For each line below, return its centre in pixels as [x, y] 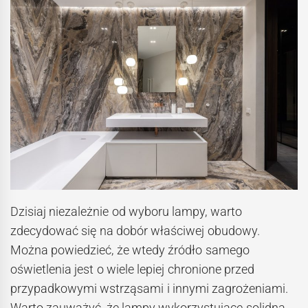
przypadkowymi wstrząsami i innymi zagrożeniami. [150, 289]
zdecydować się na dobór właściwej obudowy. [135, 231]
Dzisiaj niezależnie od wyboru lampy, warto [126, 212]
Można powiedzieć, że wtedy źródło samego [130, 250]
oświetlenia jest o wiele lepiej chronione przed [132, 269]
